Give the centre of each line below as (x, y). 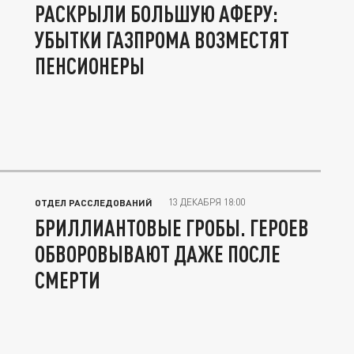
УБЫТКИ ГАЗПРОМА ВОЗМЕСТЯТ (162, 40)
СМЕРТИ (68, 280)
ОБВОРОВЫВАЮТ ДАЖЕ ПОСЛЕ (158, 254)
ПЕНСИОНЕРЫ (90, 66)
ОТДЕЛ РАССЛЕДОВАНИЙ (94, 203)
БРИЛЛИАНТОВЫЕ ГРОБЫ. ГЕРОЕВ (172, 228)
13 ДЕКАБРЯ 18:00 (207, 202)
